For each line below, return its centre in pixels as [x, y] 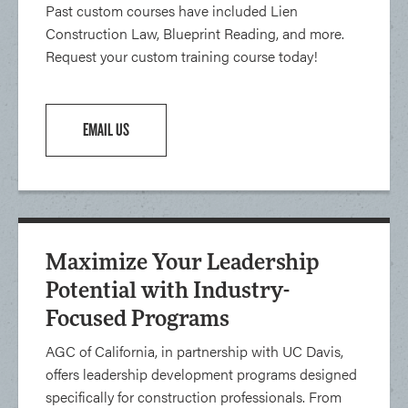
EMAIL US [106, 130]
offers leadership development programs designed [201, 374]
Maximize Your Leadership [182, 264]
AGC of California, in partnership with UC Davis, [194, 351]
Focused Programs [138, 321]
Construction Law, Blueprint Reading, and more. [195, 33]
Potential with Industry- [168, 292]
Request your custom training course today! [182, 56]
